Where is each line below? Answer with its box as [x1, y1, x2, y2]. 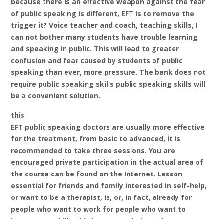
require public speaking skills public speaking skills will [11, 79, 205, 89]
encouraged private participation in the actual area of [11, 157, 203, 167]
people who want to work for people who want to [11, 204, 186, 214]
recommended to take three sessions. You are [11, 145, 175, 155]
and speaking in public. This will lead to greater [11, 44, 179, 54]
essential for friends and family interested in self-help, [11, 180, 207, 190]
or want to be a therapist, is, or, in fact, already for [11, 192, 192, 202]
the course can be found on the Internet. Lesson [11, 169, 182, 178]
